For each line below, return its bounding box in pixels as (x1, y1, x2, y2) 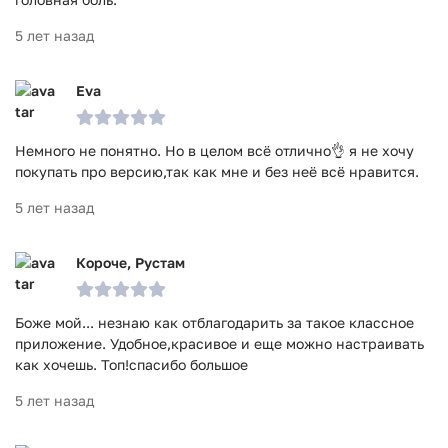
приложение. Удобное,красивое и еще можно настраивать (15, 335, 424, 352)
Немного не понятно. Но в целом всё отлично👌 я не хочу (15, 142, 414, 159)
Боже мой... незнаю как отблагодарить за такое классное (15, 314, 414, 331)
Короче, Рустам (76, 254, 185, 271)
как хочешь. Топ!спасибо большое (15, 356, 248, 373)
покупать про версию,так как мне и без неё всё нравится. (15, 163, 419, 180)
